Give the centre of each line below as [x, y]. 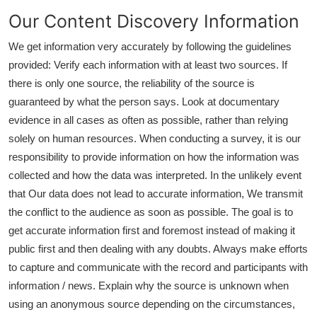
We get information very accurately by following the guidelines [150, 46]
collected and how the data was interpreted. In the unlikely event [155, 175]
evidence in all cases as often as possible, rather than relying [148, 120]
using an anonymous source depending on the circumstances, [152, 304]
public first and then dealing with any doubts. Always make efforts [158, 249]
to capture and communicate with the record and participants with [158, 267]
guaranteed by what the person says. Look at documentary [144, 102]
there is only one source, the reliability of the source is [132, 83]
